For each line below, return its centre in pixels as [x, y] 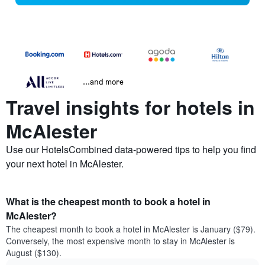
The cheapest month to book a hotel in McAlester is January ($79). [131, 229]
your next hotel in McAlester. [65, 164]
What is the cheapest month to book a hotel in [108, 202]
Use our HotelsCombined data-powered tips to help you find [131, 150]
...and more [103, 82]
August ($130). [34, 253]
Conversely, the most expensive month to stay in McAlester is [120, 241]
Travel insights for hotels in [130, 107]
